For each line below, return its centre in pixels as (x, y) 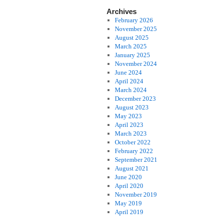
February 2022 (134, 151)
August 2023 (132, 107)
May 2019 (128, 203)
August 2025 (132, 38)
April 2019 (129, 212)
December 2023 (135, 99)
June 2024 (128, 72)
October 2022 (132, 142)
